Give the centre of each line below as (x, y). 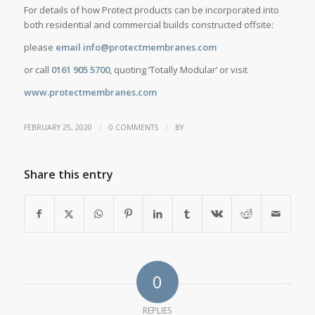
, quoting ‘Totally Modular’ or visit (178, 70)
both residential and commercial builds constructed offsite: (148, 25)
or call (37, 70)
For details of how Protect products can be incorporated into (151, 10)
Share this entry (68, 175)
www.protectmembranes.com (90, 92)
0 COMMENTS (133, 128)
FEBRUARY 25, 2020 (58, 128)
